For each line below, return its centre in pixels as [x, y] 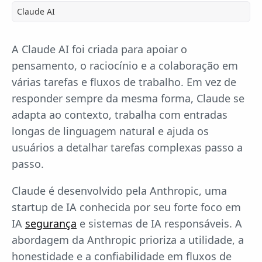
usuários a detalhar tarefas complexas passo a [127, 148]
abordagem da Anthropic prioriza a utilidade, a [128, 240]
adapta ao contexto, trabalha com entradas [120, 115]
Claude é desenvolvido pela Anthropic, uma [119, 191]
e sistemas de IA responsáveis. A [159, 224]
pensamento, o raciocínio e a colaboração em [125, 66]
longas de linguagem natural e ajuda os [110, 131]
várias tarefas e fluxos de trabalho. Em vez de [124, 82]
